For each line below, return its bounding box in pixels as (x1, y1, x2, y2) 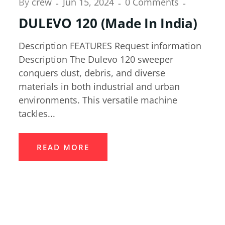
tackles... (19, 107, 56, 120)
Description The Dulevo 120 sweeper (19, 53, 174, 66)
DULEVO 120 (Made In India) (19, 14, 197, 33)
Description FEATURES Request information (19, 40, 202, 52)
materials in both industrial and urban (19, 80, 180, 93)
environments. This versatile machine (19, 94, 178, 106)
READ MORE (37, 142, 90, 153)
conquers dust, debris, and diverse (19, 67, 166, 79)
